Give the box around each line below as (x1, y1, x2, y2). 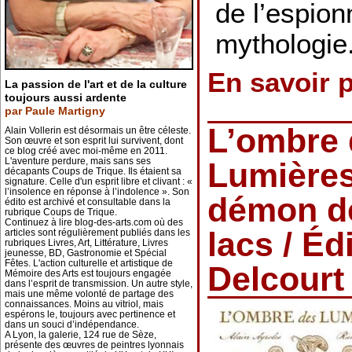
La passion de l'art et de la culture (5, 78, 187, 90)
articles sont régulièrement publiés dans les (5, 227, 190, 238)
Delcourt (207, 260, 344, 298)
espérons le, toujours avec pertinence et (5, 309, 175, 320)
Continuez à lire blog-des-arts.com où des (5, 217, 183, 228)
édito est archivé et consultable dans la (5, 196, 170, 207)
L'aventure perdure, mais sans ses (5, 156, 151, 167)
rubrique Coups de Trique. (5, 207, 117, 218)
